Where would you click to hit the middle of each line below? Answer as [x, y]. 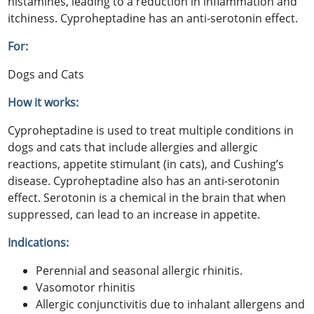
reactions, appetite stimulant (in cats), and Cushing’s [146, 164]
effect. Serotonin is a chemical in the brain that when [147, 197]
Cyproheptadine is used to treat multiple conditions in [151, 130]
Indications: [39, 242]
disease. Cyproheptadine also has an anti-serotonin [144, 180]
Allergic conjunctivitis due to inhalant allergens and [171, 304]
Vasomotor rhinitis [86, 287]
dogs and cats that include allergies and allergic [133, 147]
